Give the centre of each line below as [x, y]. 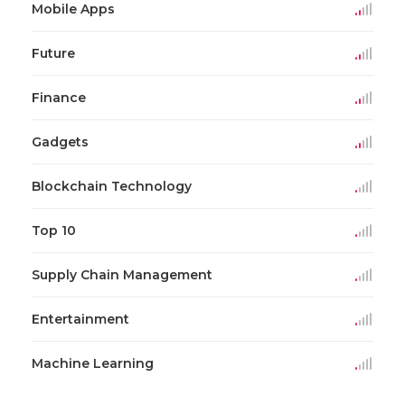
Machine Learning [93, 363]
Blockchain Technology [112, 186]
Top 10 [54, 230]
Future [53, 53]
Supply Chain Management [122, 274]
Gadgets [60, 141]
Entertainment [80, 319]
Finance [59, 97]
